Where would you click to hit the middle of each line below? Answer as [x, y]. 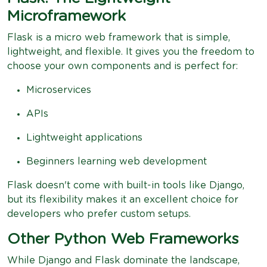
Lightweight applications [84, 137]
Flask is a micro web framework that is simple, [119, 37]
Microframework [66, 16]
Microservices [59, 90]
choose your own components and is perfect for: [122, 66]
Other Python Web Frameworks [123, 239]
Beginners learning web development [117, 161]
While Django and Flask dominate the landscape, [123, 260]
